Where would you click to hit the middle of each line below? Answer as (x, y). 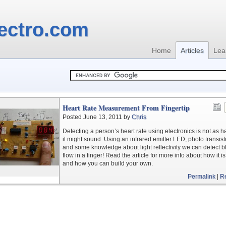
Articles (192, 50)
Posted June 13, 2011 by (97, 117)
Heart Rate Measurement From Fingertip (126, 108)
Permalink (202, 177)
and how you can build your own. (108, 163)
